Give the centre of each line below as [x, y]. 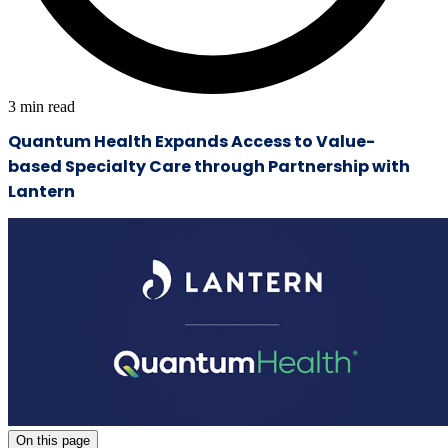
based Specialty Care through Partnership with [209, 167]
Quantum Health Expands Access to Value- [191, 142]
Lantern [43, 192]
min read [45, 107]
